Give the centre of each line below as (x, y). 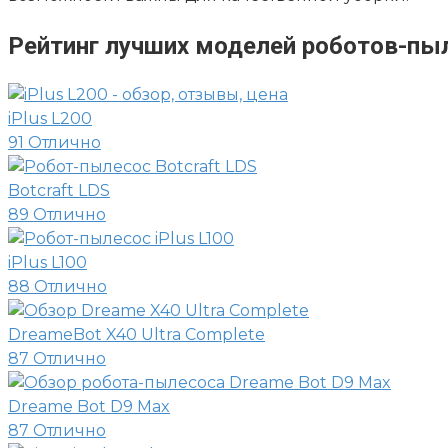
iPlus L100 (47, 263)
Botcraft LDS (59, 191)
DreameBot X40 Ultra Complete (136, 335)
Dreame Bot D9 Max (89, 407)
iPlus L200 (50, 119)
